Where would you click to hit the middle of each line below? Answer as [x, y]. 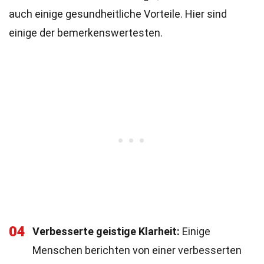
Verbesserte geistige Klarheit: [106, 231]
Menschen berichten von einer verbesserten [137, 250]
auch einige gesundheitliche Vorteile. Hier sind [118, 14]
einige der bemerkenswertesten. [86, 33]
